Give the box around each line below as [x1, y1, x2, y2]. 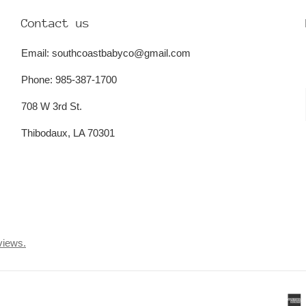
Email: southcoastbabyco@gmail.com [20, 47, 191, 59]
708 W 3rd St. [20, 100, 82, 113]
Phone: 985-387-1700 [20, 74, 117, 86]
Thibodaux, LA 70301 [20, 127, 115, 139]
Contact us [20, 16, 89, 31]
